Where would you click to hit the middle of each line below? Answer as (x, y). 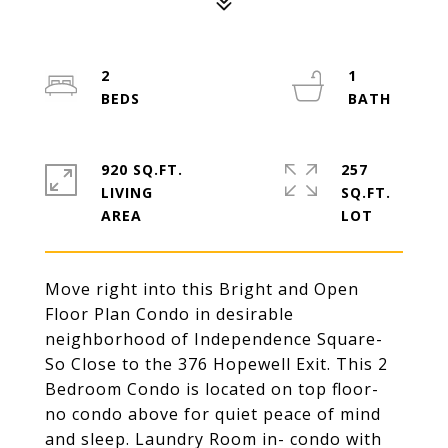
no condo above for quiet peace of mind (213, 414)
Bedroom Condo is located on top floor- (212, 389)
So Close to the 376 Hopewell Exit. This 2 (216, 364)
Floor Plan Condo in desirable (169, 314)
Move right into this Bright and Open (202, 289)
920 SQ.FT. (142, 169)
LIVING (127, 192)
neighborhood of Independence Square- (214, 339)
